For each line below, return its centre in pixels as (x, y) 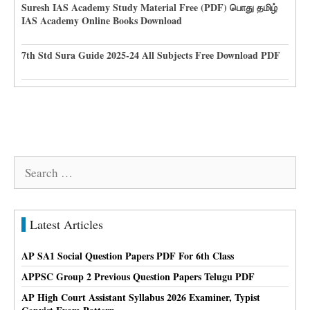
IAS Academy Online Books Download (102, 20)
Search (30, 165)
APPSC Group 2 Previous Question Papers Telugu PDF (138, 276)
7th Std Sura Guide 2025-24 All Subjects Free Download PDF (151, 55)
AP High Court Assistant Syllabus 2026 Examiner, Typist (141, 297)
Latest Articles (66, 224)
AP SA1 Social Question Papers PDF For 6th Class (128, 255)
